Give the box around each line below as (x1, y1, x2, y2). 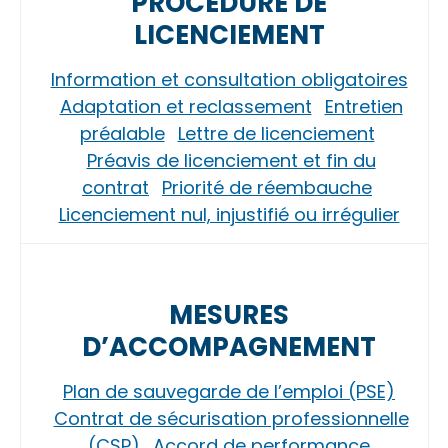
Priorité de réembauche (162, 175, 372, 200)
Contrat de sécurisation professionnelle (53, 406, 409, 431)
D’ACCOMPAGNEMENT (82, 329, 376, 365)
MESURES (169, 297, 289, 333)
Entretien (324, 94, 403, 119)
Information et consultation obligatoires (50, 67, 408, 92)
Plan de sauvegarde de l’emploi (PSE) (63, 379, 395, 404)
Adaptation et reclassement (59, 94, 312, 119)
